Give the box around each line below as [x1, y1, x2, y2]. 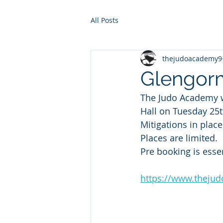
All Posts [91, 15, 118, 25]
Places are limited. [140, 132, 218, 144]
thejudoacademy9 [162, 53, 222, 63]
